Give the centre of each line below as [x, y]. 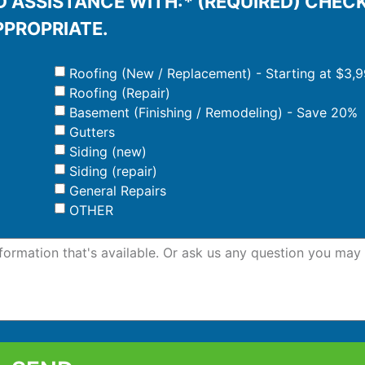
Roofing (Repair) [120, 92]
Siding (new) [108, 151]
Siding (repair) [113, 171]
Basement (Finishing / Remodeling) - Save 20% [213, 112]
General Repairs [118, 190]
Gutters [92, 132]
